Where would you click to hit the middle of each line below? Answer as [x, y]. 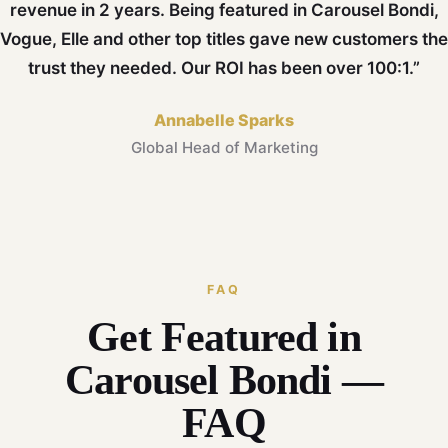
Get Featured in [224, 337]
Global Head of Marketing [224, 148]
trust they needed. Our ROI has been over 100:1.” [224, 68]
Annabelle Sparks [224, 120]
